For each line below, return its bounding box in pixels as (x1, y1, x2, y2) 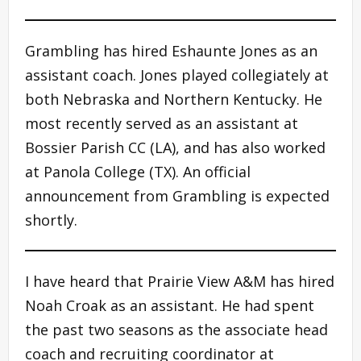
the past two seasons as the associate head (25, 319, 328, 339)
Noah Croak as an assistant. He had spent (25, 295, 314, 315)
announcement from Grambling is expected (25, 185, 330, 205)
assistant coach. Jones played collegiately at (25, 64, 329, 85)
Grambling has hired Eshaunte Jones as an (25, 40, 317, 60)
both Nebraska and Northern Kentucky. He (25, 89, 322, 109)
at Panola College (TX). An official (25, 161, 251, 181)
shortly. (25, 210, 77, 230)
